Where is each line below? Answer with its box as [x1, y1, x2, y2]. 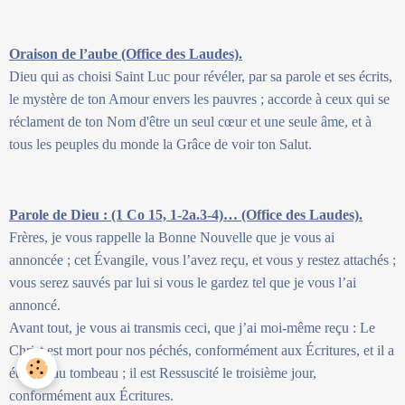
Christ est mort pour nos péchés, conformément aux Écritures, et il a [9, 342, 394, 358]
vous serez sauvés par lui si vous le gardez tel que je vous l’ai [9, 274, 356, 290]
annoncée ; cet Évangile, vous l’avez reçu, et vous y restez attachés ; [9, 251, 396, 268]
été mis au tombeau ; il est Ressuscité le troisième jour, [9, 364, 316, 381]
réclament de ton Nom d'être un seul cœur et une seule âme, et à [9, 113, 372, 129]
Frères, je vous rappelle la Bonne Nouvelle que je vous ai [9, 229, 334, 245]
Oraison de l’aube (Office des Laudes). [9, 45, 242, 61]
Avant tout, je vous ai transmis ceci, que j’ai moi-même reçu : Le [9, 319, 375, 335]
